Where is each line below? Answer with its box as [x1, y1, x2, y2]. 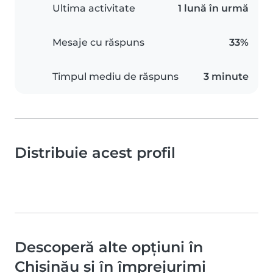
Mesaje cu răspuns [52, 37, 144, 48]
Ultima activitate [52, 2, 135, 14]
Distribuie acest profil [15, 144, 175, 161]
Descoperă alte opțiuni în [15, 238, 203, 256]
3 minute [204, 71, 249, 82]
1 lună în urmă [178, 2, 249, 14]
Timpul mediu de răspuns [52, 71, 179, 82]
